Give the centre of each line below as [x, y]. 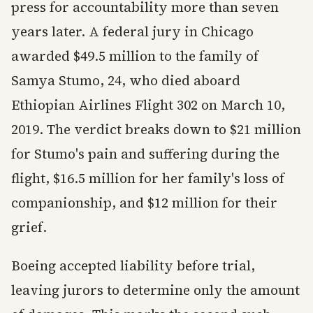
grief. [29, 227]
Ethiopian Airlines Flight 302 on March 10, [148, 105]
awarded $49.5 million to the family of [135, 56]
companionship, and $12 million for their [144, 203]
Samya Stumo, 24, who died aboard [126, 80]
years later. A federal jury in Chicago [132, 31]
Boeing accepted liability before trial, [133, 265]
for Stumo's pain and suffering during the [145, 154]
